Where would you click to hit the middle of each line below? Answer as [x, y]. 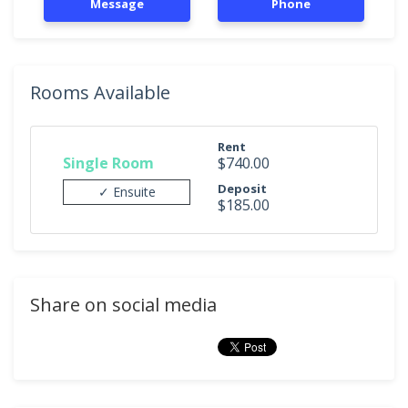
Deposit [242, 189]
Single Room [108, 163]
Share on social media [123, 305]
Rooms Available [100, 92]
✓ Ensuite [127, 191]
